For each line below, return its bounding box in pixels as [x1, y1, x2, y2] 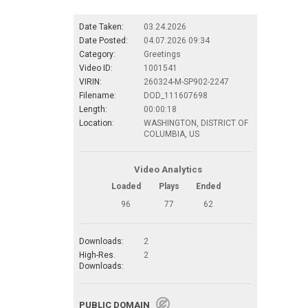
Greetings [144, 49, 181, 59]
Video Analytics [134, 164, 203, 175]
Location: [79, 118, 114, 128]
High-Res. [79, 250, 115, 260]
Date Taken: [79, 21, 124, 32]
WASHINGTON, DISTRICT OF [144, 118, 248, 128]
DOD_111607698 [144, 90, 208, 100]
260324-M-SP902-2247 [144, 76, 229, 87]
